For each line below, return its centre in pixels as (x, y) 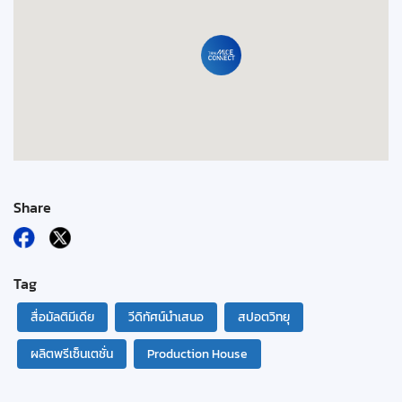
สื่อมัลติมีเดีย (62, 317)
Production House (197, 354)
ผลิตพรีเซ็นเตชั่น (72, 354)
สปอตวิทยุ (264, 317)
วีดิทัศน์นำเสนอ (166, 317)
